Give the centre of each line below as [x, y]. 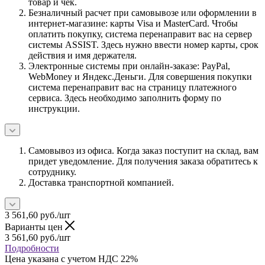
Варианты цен [35, 227]
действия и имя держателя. [83, 55]
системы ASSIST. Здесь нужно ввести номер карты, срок [143, 44]
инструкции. [54, 108]
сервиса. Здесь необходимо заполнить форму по [125, 98]
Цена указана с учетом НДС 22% [71, 258]
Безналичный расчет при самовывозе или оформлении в [143, 12]
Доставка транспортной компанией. [101, 182]
